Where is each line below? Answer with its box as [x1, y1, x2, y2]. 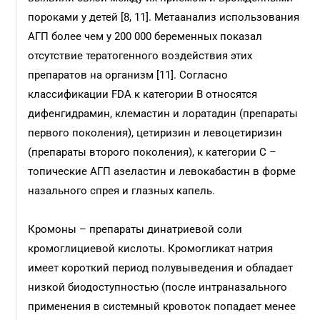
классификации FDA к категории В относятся [28, 88, 258, 101]
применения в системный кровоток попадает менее [28, 300, 296, 313]
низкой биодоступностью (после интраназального [28, 281, 288, 294]
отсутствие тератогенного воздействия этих [28, 49, 253, 62]
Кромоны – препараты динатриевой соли [28, 223, 243, 236]
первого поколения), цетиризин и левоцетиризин [28, 126, 283, 139]
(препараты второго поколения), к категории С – [28, 146, 277, 159]
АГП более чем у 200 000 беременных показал [28, 30, 263, 43]
